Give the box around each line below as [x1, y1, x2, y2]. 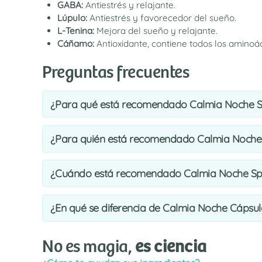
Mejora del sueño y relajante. [94, 25, 218, 37]
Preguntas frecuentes [42, 63, 189, 83]
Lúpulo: [57, 12, 87, 23]
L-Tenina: [57, 25, 94, 37]
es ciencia [135, 237, 206, 257]
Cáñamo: [57, 38, 94, 50]
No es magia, [42, 237, 135, 257]
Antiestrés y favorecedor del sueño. [87, 12, 236, 23]
